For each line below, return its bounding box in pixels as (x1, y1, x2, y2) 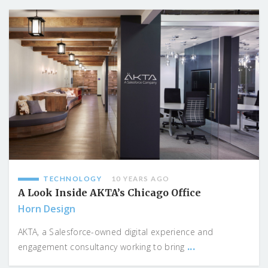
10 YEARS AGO (111, 174, 170, 182)
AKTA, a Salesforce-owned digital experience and (18, 226, 214, 237)
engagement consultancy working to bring (18, 240, 188, 252)
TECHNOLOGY (43, 174, 102, 182)
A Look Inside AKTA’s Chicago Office (18, 186, 201, 199)
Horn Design (18, 202, 75, 215)
